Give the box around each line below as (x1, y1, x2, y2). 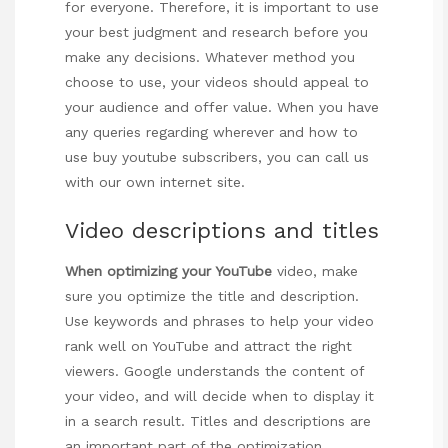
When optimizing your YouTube (65, 262, 272, 279)
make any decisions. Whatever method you (65, 49, 355, 66)
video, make (272, 262, 358, 279)
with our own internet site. (65, 174, 245, 191)
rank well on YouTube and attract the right (65, 337, 352, 354)
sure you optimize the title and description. (65, 287, 359, 304)
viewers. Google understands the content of (65, 362, 364, 379)
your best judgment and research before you (65, 24, 368, 41)
